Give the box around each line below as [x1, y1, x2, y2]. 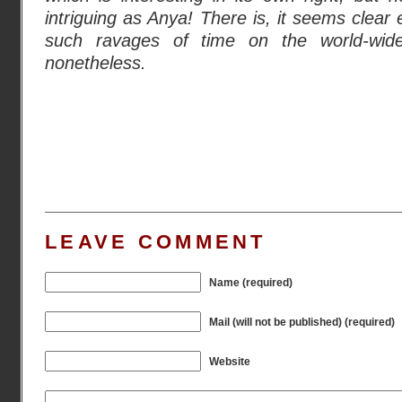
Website [209, 355, 250, 367]
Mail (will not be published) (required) [209, 316, 395, 328]
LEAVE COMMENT [45, 231, 267, 253]
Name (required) [209, 276, 293, 288]
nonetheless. [45, 53, 146, 73]
